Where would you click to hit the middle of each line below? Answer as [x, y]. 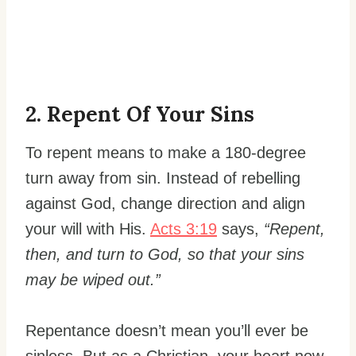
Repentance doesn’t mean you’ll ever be [167, 330]
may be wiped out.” [93, 279]
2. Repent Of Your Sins [140, 114]
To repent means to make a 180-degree [166, 152]
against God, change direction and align [165, 203]
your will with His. [88, 228]
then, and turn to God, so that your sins [165, 254]
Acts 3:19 [184, 228]
